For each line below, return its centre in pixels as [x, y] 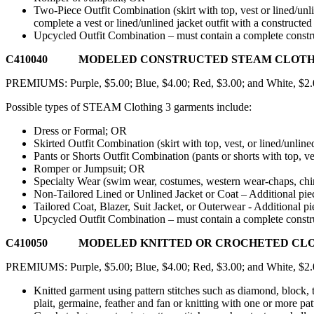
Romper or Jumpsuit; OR [91, 168]
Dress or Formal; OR [80, 130]
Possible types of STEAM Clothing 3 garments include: [130, 107]
